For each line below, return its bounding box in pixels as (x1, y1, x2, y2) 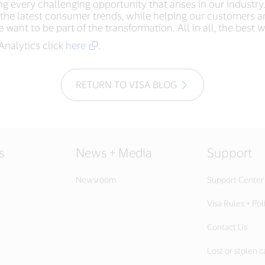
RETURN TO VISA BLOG (76, 79, 177, 91)
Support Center (207, 174, 264, 185)
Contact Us (207, 222, 247, 232)
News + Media (76, 145, 152, 160)
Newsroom (76, 174, 117, 185)
